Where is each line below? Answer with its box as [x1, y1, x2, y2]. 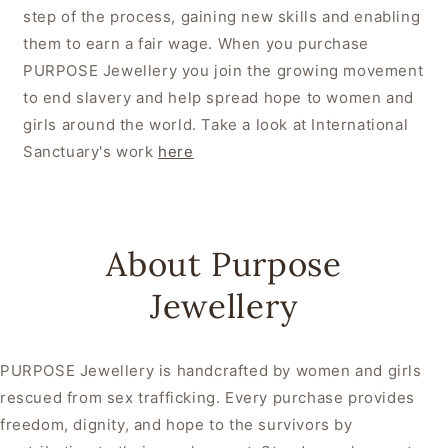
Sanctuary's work [23, 142, 159, 162]
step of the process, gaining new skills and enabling [23, 7, 421, 27]
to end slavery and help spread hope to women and [23, 88, 414, 108]
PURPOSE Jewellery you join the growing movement [23, 61, 424, 81]
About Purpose [106, 243, 342, 286]
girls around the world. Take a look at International [23, 115, 409, 135]
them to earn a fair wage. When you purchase [23, 34, 369, 54]
